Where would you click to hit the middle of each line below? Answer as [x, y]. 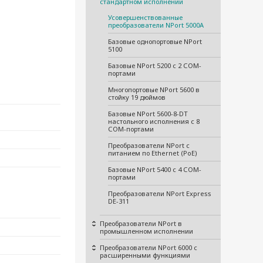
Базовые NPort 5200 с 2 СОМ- [155, 65]
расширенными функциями [145, 255]
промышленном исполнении [146, 231]
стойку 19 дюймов [137, 97]
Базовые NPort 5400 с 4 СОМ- [155, 169]
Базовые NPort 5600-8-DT [148, 114]
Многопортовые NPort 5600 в [154, 90]
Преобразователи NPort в [141, 223]
